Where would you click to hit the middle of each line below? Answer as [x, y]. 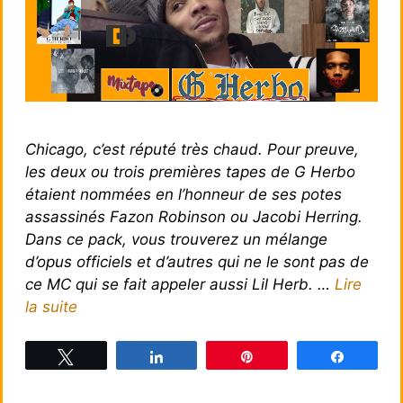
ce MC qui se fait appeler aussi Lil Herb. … [180, 284]
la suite [51, 306]
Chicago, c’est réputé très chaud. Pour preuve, [192, 149]
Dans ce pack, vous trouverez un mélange [176, 239]
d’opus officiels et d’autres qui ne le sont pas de [197, 261]
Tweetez [107, 357]
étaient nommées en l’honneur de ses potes [184, 194]
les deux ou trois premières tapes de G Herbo [190, 171]
